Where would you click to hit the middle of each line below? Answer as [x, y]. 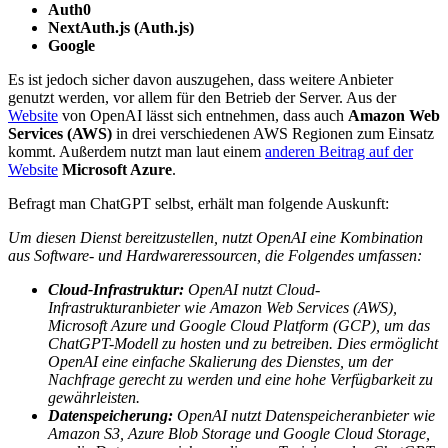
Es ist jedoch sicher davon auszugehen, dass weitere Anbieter [200, 79]
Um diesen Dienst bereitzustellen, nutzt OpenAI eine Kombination [215, 237]
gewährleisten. [94, 397]
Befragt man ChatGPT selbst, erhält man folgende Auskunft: [198, 203]
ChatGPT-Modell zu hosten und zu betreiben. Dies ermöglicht [243, 343]
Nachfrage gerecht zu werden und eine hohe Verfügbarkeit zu [240, 379]
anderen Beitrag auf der [339, 151]
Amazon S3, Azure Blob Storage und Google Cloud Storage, [239, 433]
